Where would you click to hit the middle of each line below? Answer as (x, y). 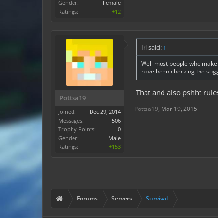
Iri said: (152, 47)
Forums (87, 198)
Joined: (67, 112)
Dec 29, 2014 (105, 112)
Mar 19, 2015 (179, 109)
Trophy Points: (77, 129)
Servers (122, 198)
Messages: (71, 120)
